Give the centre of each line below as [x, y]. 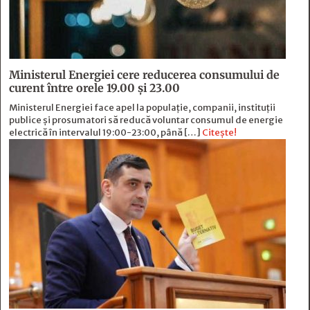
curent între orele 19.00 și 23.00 [94, 88]
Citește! [219, 133]
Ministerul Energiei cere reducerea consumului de [144, 75]
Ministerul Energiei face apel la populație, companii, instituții [142, 108]
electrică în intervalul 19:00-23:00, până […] [106, 133]
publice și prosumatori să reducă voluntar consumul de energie [146, 120]
